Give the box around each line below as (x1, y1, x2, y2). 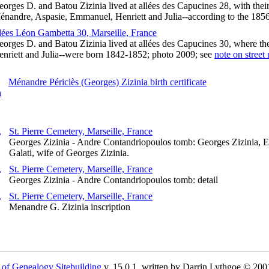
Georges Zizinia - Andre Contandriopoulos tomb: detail (9, 175, 218, 186)
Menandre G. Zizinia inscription (9, 202, 130, 213)
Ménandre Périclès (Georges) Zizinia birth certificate (8, 77, 207, 88)
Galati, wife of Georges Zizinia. (9, 148, 129, 159)
